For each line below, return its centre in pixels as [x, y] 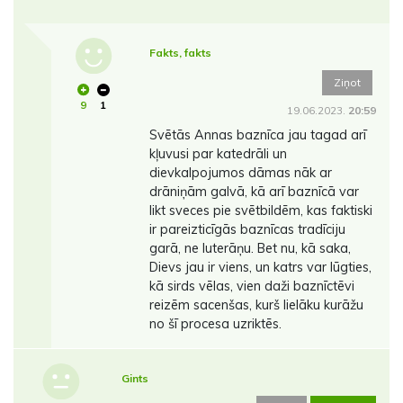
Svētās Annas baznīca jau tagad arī [257, 135]
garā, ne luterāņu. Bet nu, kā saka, [250, 249]
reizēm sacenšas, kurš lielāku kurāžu [256, 305]
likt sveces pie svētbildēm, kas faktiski [260, 211]
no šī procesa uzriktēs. [215, 324]
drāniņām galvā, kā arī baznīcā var [254, 192]
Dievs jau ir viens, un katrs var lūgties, [260, 268]
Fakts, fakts [180, 53]
